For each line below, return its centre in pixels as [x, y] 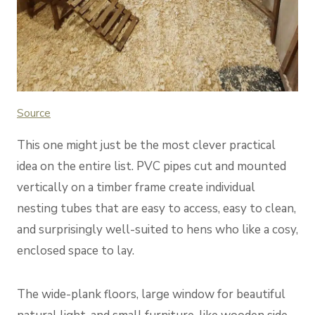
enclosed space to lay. [76, 250]
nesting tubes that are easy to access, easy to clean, [156, 208]
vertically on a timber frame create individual [136, 187]
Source [34, 113]
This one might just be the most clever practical [146, 145]
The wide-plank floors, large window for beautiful [151, 294]
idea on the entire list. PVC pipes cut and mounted [152, 166]
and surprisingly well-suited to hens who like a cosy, [157, 229]
